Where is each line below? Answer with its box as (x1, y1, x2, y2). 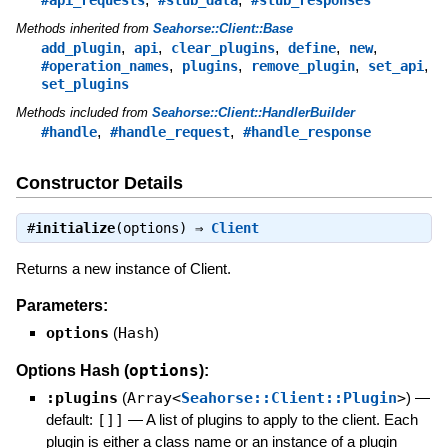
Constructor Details (15, 173, 183, 194)
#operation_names (40, 57, 169, 74)
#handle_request (109, 123, 230, 140)
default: (45, 411, 97, 429)
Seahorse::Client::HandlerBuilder (151, 104, 355, 120)
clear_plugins (170, 39, 275, 56)
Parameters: (15, 297, 108, 315)
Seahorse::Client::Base (152, 20, 293, 36)
